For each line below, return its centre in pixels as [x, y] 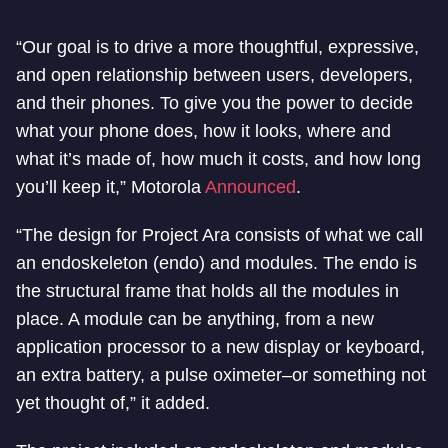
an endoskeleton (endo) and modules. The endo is [216, 263]
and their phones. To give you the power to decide [214, 103]
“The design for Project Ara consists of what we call [219, 235]
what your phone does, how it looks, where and [203, 131]
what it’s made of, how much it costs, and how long [218, 159]
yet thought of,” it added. [113, 403]
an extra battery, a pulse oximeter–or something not [221, 375]
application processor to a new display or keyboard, [220, 347]
